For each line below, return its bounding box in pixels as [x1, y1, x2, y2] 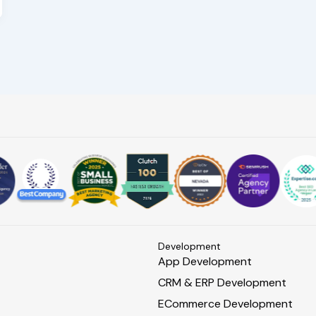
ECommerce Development [157, 296, 293, 311]
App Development [157, 254, 252, 269]
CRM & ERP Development [157, 275, 286, 290]
